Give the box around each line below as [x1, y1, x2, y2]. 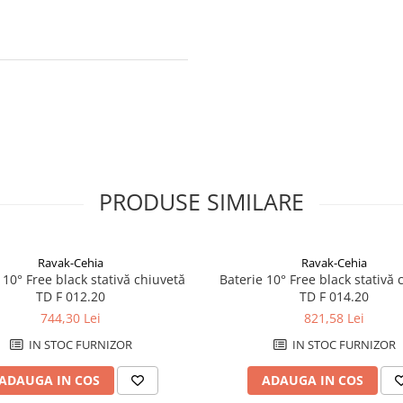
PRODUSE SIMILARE [99, 186, 304, 217]
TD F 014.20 [300, 288, 369, 305]
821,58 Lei [304, 309, 364, 327]
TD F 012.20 [36, 288, 105, 305]
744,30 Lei [40, 309, 101, 327]
